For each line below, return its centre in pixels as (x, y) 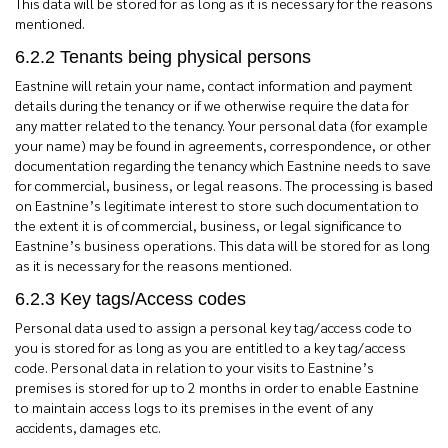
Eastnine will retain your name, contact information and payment (214, 85)
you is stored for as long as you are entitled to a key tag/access (210, 347)
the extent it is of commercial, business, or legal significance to (208, 225)
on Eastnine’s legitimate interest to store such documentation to (217, 205)
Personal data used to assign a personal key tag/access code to (213, 327)
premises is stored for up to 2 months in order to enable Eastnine (217, 387)
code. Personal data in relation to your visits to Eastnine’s (194, 367)
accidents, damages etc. (88, 427)
